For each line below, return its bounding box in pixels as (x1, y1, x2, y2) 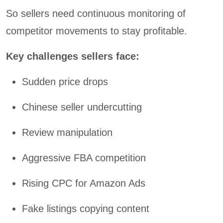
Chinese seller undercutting (22, 102, 142, 113)
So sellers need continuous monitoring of (6, 8, 186, 19)
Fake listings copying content (22, 203, 149, 215)
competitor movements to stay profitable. (6, 25, 187, 37)
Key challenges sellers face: (6, 51, 139, 62)
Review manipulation (22, 127, 112, 138)
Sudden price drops (22, 76, 108, 88)
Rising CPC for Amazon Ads (22, 178, 145, 189)
